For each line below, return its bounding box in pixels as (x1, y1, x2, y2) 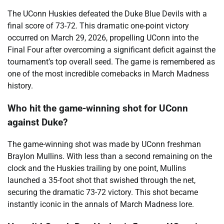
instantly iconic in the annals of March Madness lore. (7, 199, 194, 209)
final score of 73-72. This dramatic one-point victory (7, 20, 189, 30)
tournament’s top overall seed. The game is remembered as (7, 56, 215, 66)
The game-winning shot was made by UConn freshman (7, 139, 201, 149)
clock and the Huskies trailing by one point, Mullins (7, 163, 186, 173)
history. (7, 80, 33, 90)
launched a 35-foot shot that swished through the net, (7, 175, 195, 185)
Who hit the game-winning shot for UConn (7, 102, 188, 114)
